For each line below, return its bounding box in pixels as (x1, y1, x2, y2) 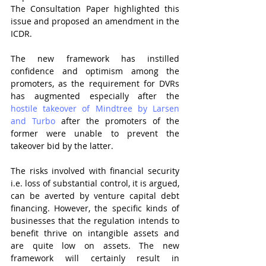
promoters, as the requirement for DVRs (11, 78, 179, 89)
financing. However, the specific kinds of (11, 202, 179, 214)
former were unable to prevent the (11, 128, 179, 139)
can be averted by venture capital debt (11, 190, 179, 201)
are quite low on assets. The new (11, 240, 179, 251)
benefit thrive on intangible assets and (11, 227, 179, 239)
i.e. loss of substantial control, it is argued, (11, 178, 179, 189)
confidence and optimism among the (11, 65, 179, 77)
